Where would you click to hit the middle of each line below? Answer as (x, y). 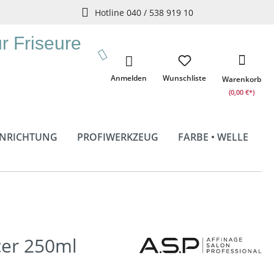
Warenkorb (242, 79)
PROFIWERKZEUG (118, 137)
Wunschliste (184, 78)
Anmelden (129, 78)
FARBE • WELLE (213, 137)
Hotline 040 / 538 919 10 (144, 12)
